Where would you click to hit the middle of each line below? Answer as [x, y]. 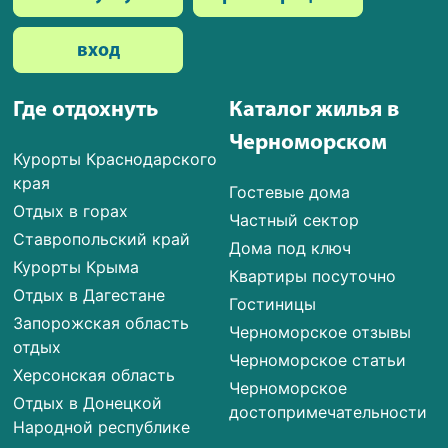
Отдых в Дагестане [89, 295]
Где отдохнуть [86, 110]
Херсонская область [94, 375]
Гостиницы [273, 304]
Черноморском [308, 143]
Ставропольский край [102, 239]
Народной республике [102, 427]
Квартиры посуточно [313, 276]
